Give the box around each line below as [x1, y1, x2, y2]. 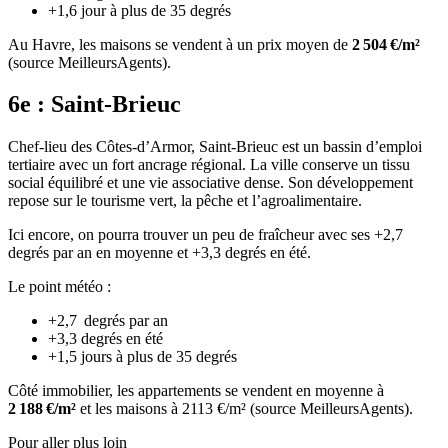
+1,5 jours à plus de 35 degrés [48, 348, 237, 366]
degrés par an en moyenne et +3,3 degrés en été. [8, 244, 311, 262]
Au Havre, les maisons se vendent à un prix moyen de [8, 35, 352, 53]
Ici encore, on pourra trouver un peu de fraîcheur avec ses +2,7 [8, 226, 403, 244]
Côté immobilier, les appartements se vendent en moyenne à [8, 382, 384, 400]
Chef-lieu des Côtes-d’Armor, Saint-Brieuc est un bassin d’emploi [8, 138, 422, 156]
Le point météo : [8, 278, 111, 296]
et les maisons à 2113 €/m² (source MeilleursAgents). [76, 400, 413, 418]
